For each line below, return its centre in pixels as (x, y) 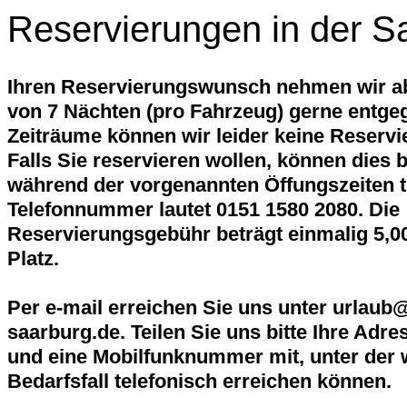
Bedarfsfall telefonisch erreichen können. (199, 381)
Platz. (33, 258)
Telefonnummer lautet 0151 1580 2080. (185, 209)
